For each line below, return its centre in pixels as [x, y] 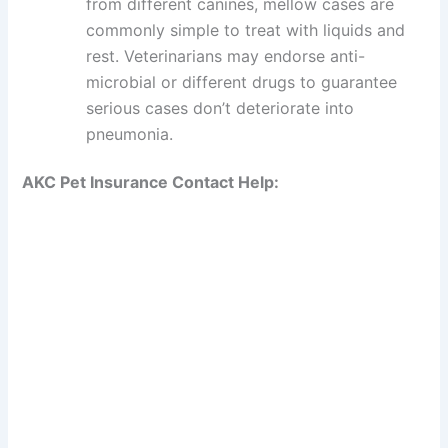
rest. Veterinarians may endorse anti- [226, 55]
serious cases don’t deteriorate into [220, 107]
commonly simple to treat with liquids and [246, 29]
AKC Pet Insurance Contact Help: [151, 181]
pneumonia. [130, 133]
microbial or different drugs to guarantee [242, 81]
